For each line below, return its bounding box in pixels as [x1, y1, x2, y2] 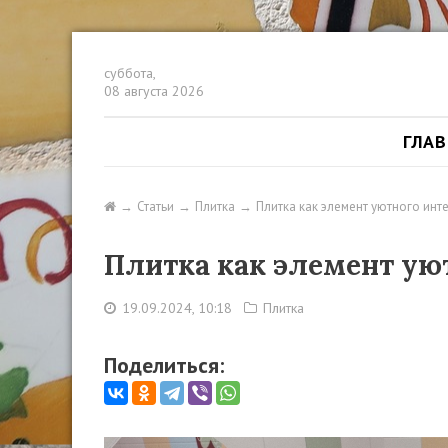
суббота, [104, 64, 156, 82]
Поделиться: [104, 351, 224, 379]
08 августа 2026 [104, 82, 204, 100]
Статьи [137, 198, 174, 215]
